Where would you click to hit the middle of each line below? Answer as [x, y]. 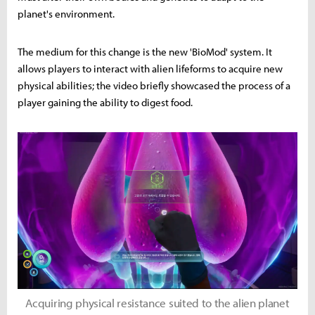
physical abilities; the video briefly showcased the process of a [154, 85]
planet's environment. [66, 13]
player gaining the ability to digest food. [105, 102]
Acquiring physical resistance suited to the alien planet [157, 302]
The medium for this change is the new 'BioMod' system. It [145, 51]
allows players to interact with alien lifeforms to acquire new [150, 68]
